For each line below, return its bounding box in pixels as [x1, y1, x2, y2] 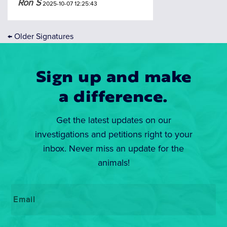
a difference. [59, 90, 168, 105]
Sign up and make [35, 70, 192, 86]
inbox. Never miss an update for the [43, 142, 184, 154]
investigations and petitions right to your [34, 128, 193, 140]
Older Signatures [12, 31, 73, 42]
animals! [97, 157, 130, 168]
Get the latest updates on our [56, 114, 171, 126]
